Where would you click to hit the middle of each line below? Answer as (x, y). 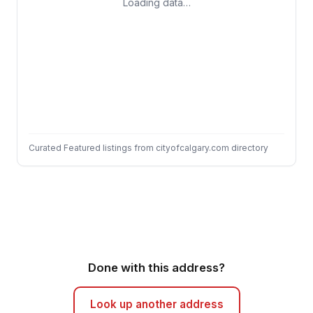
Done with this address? (156, 268)
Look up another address (156, 304)
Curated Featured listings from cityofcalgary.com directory (148, 148)
